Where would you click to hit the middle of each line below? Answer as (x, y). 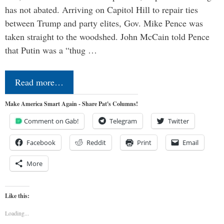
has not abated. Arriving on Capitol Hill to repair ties (101, 10)
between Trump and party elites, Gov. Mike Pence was (104, 23)
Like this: (17, 196)
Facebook (41, 143)
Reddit (96, 143)
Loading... (17, 213)
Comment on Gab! (51, 121)
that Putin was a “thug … (51, 50)
